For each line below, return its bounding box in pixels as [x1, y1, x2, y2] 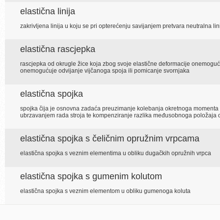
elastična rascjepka [20, 44, 95, 54]
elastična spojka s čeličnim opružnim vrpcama [20, 134, 199, 143]
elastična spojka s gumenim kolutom [20, 171, 162, 181]
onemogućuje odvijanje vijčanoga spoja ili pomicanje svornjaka [20, 67, 190, 74]
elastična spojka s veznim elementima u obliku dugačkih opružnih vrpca [20, 150, 211, 157]
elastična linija [20, 6, 75, 16]
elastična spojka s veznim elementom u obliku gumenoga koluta [20, 188, 191, 194]
